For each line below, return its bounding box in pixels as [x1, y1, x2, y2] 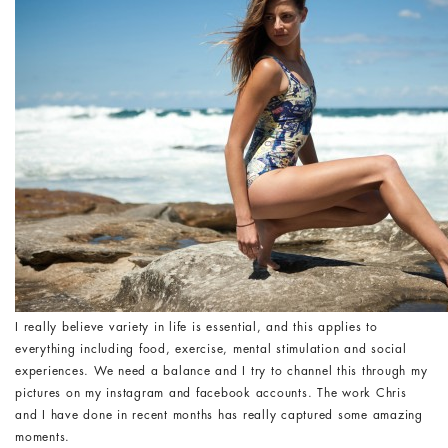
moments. [15, 431, 70, 443]
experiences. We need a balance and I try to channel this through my [15, 365, 428, 377]
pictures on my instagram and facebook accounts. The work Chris [15, 387, 407, 399]
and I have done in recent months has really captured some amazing [15, 409, 423, 421]
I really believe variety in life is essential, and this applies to [15, 321, 378, 333]
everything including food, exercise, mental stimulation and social [15, 343, 407, 355]
